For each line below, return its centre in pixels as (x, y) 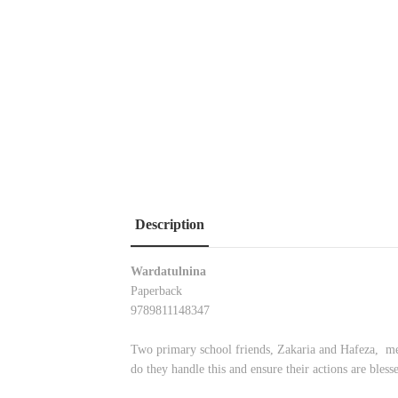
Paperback (156, 291)
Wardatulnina (168, 272)
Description (170, 224)
